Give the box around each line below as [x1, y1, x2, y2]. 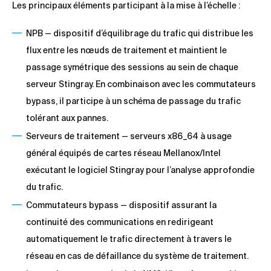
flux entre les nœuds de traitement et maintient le [26, 45, 227, 56]
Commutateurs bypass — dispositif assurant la [26, 200, 217, 211]
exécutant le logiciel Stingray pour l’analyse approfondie [26, 165, 255, 175]
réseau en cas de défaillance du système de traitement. [26, 251, 249, 261]
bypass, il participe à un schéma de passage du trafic [26, 96, 241, 106]
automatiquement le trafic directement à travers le [26, 234, 232, 244]
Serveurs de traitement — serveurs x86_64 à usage [26, 131, 232, 142]
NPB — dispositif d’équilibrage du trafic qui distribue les [26, 28, 253, 39]
